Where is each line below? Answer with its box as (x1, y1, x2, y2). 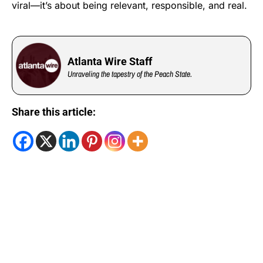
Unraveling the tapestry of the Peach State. (68, 68, 193, 79)
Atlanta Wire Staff (68, 55, 153, 68)
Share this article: (12, 106, 96, 119)
